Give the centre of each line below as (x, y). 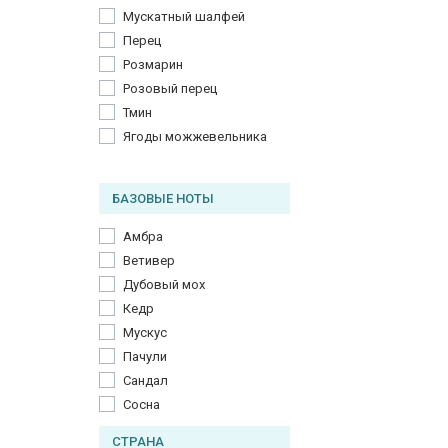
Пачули (145, 356)
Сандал (145, 380)
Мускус (145, 332)
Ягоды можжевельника (195, 136)
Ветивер (149, 260)
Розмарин (153, 64)
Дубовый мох (164, 284)
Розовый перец (170, 88)
